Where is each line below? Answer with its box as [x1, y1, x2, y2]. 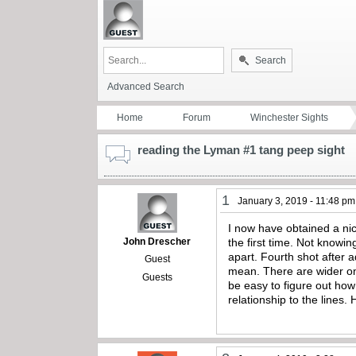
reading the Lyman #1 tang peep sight [137, 142, 345, 157]
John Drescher [123, 235, 192, 247]
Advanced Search [107, 80, 184, 92]
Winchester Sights [250, 111, 328, 123]
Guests [141, 271, 172, 283]
